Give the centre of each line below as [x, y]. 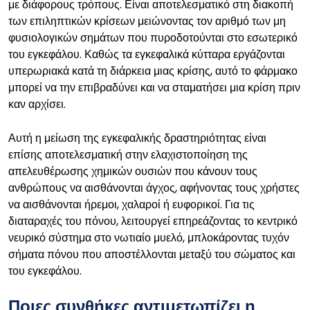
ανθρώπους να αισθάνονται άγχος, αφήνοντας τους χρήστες [154, 188]
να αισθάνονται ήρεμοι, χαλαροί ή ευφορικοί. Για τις [131, 204]
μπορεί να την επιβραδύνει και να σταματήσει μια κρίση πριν [154, 88]
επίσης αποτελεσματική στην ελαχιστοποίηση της [128, 155]
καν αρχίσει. [37, 104]
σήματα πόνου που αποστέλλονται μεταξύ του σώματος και [152, 254]
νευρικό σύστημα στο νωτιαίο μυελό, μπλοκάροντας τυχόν [149, 238]
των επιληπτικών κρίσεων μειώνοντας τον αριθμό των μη [147, 21]
